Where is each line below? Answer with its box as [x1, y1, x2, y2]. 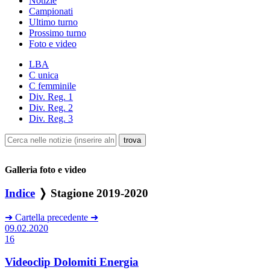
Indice [5, 186, 35, 199]
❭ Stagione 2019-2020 [35, 186, 148, 199]
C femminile [29, 81, 76, 92]
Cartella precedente [13, 212, 90, 222]
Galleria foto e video [5, 165, 86, 175]
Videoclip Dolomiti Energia [5, 256, 139, 269]
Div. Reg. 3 [29, 113, 73, 124]
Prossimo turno [29, 28, 86, 39]
